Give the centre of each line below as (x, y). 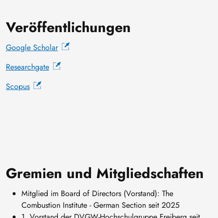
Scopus (18, 87)
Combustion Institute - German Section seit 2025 (100, 205)
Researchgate (27, 67)
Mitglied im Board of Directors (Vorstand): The (97, 194)
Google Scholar (32, 48)
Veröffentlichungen (68, 27)
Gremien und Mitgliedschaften (105, 173)
